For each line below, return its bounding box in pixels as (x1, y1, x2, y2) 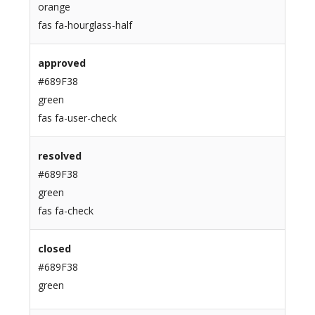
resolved (37, 149, 82, 163)
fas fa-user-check (37, 111, 117, 125)
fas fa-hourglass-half (37, 18, 132, 32)
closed (37, 242, 71, 256)
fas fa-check (37, 204, 94, 218)
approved (37, 56, 86, 70)
